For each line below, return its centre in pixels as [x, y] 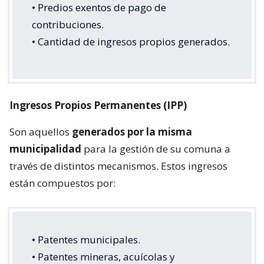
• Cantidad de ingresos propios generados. [131, 41]
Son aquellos [41, 131]
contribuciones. [68, 24]
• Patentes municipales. [86, 239]
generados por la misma [132, 131]
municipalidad [47, 148]
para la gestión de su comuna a [157, 148]
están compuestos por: [62, 183]
